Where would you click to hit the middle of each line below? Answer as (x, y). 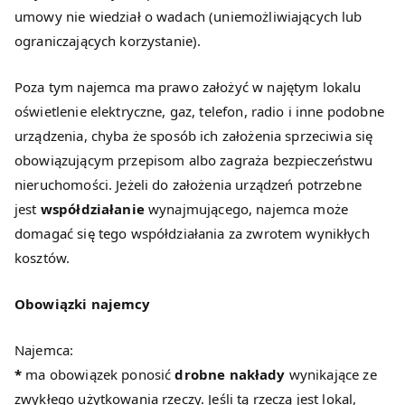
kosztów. (42, 258)
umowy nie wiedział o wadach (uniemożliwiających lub (188, 17)
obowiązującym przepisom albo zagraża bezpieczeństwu (194, 160)
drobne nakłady (230, 375)
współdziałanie (92, 209)
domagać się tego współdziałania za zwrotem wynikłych (192, 234)
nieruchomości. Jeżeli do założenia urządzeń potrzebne (188, 185)
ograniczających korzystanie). (108, 41)
